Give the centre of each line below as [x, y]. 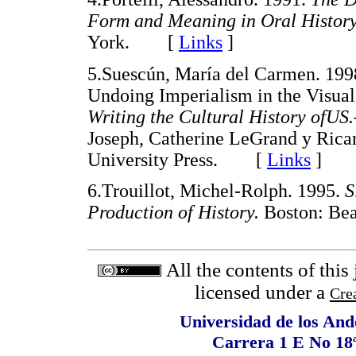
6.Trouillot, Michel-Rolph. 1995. [216, 191]
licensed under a [262, 292]
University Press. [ [177, 159]
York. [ [133, 43]
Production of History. [176, 213]
